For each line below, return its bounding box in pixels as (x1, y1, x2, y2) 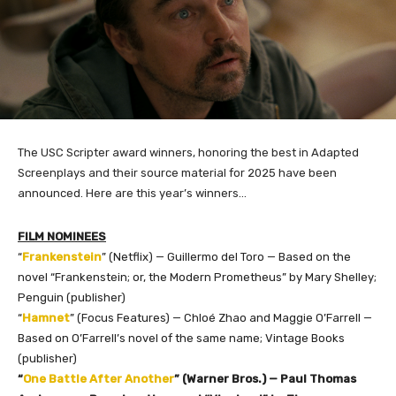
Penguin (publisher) (18, 290, 126, 304)
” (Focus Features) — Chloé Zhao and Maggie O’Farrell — (70, 310, 372, 324)
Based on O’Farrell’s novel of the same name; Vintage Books (18, 331, 345, 345)
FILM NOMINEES (18, 229, 106, 243)
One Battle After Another (23, 371, 174, 385)
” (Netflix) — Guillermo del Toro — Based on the (102, 249, 351, 263)
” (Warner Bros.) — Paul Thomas (174, 371, 356, 385)
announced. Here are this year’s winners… (18, 186, 247, 200)
